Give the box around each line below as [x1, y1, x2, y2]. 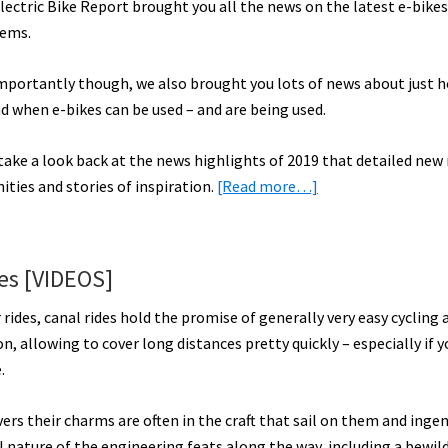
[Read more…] [217, 176, 318, 196]
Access [317, 409, 362, 429]
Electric [317, 227, 370, 247]
